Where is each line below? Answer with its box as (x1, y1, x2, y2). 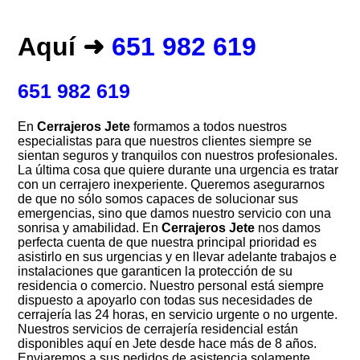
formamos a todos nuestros (130, 119, 288, 133)
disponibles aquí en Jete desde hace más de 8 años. (18, 336, 317, 350)
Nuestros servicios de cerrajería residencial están (18, 321, 299, 336)
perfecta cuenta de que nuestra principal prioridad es (18, 235, 317, 249)
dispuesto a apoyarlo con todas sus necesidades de (18, 292, 313, 307)
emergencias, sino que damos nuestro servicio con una (18, 206, 332, 220)
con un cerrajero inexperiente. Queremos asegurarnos (18, 177, 325, 191)
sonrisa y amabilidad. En (18, 220, 162, 235)
